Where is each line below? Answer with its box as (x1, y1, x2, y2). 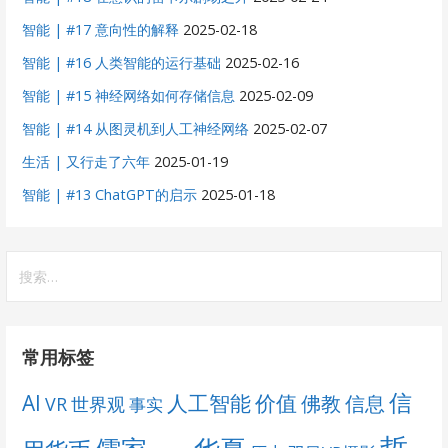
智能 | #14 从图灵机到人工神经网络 (22, 118, 250, 138)
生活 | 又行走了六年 (22, 151, 151, 171)
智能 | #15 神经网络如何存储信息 (22, 85, 236, 105)
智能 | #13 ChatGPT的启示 (22, 184, 198, 204)
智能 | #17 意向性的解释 (22, 19, 180, 39)
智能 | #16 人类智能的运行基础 (22, 52, 222, 72)
